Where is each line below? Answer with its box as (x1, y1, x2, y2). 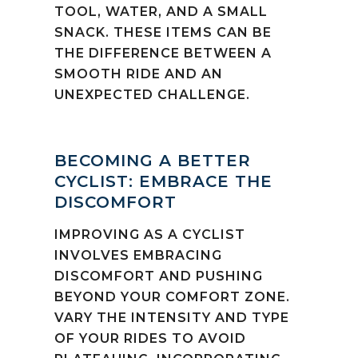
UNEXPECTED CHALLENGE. (54, 86, 250, 102)
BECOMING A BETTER (54, 150, 251, 170)
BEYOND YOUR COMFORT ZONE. (54, 288, 290, 304)
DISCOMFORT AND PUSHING (54, 268, 263, 284)
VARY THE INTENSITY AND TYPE (54, 309, 289, 325)
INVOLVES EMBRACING (54, 247, 222, 263)
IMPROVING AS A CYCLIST (54, 226, 245, 242)
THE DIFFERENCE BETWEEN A (54, 45, 272, 61)
